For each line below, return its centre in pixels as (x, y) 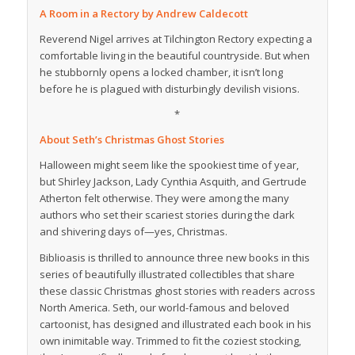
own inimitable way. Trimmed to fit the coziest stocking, (170, 340)
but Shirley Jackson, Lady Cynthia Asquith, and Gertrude (173, 182)
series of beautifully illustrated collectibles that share (167, 274)
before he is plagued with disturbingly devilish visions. (169, 89)
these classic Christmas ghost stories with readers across (177, 290)
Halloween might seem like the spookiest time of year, (169, 165)
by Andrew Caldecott (195, 14)
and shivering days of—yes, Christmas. (133, 232)
